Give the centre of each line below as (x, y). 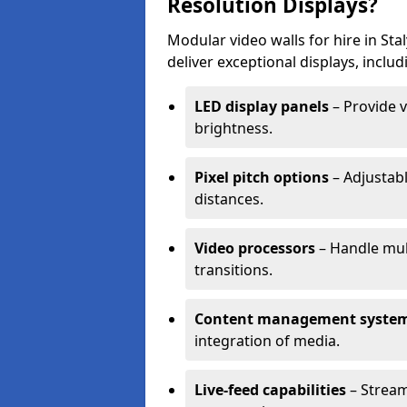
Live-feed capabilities (270, 390)
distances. (229, 199)
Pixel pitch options (262, 177)
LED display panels (262, 106)
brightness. (233, 128)
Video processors (255, 248)
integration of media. (267, 341)
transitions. (233, 270)
